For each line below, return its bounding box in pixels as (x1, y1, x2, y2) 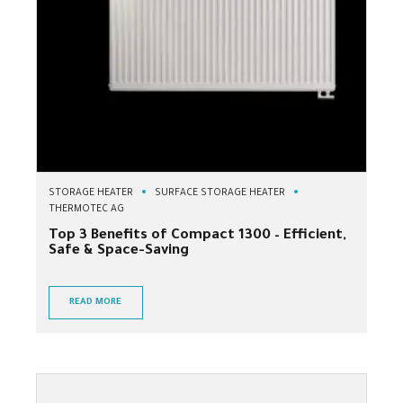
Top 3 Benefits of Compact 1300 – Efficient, (49, 228, 346, 244)
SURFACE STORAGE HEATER (155, 187, 285, 199)
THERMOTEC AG (49, 203, 124, 215)
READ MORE (69, 297, 122, 308)
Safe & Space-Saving (49, 243, 189, 259)
